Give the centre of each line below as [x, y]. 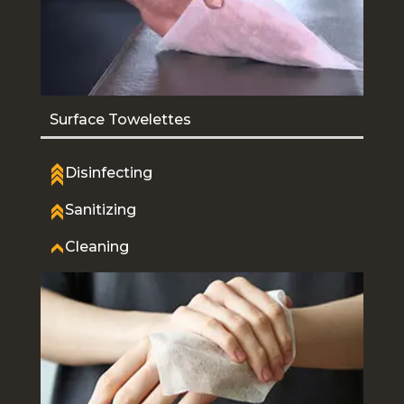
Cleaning [97, 247]
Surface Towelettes [120, 120]
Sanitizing [101, 210]
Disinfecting [109, 173]
